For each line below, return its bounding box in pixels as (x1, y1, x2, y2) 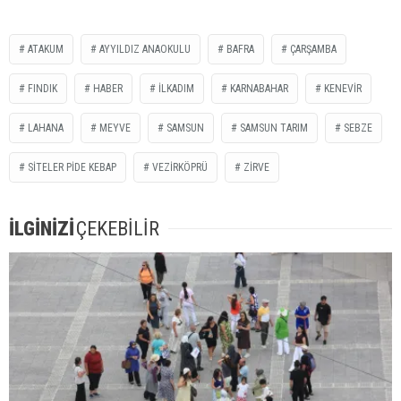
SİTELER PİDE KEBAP (28, 160, 116, 174)
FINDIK (28, 81, 57, 95)
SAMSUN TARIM (240, 121, 308, 134)
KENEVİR (324, 81, 362, 95)
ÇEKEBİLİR (76, 217, 159, 240)
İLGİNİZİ (9, 217, 74, 240)
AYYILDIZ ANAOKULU (99, 42, 191, 55)
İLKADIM (158, 81, 194, 95)
